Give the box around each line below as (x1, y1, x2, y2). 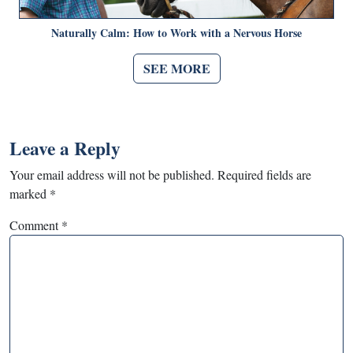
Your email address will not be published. (9, 165, 214, 183)
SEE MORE (143, 58, 210, 77)
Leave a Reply (9, 134, 121, 162)
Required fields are (217, 165, 311, 183)
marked (9, 184, 50, 202)
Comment (9, 216, 61, 233)
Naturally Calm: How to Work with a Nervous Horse (51, 24, 302, 41)
